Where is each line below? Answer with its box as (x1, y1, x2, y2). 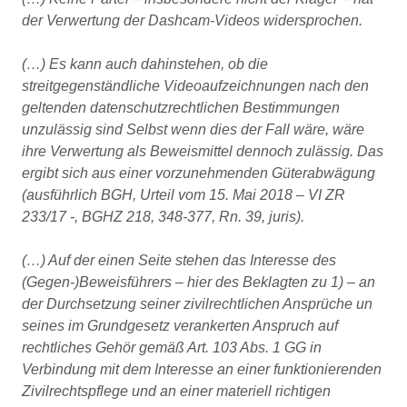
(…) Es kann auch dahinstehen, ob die (22, 56, 268, 72)
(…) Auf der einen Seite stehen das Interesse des (22, 253, 336, 268)
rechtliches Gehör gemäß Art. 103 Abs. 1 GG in (22, 340, 322, 355)
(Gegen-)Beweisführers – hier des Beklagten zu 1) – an (22, 274, 375, 290)
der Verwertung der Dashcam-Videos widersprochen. (22, 13, 362, 28)
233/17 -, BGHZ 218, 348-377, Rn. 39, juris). (22, 209, 304, 224)
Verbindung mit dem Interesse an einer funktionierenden (22, 362, 382, 377)
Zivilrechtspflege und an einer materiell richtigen (22, 383, 331, 399)
